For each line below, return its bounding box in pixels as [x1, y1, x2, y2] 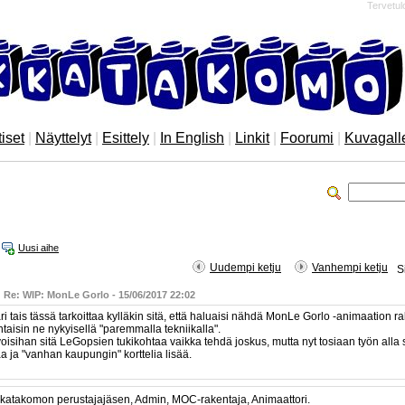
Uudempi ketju [210, 261, 281, 274]
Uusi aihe [18, 242, 59, 253]
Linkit [235, 130, 269, 146]
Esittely [102, 130, 149, 146]
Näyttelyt [35, 130, 91, 146]
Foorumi [280, 130, 334, 146]
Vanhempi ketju [312, 261, 388, 274]
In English [160, 130, 224, 146]
